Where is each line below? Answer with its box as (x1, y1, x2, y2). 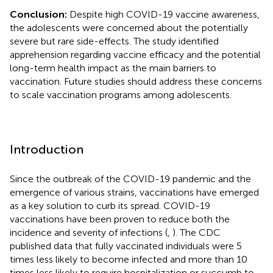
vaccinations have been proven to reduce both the (10, 213, 230, 225)
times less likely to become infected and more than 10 (10, 253, 247, 265)
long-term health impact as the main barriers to (10, 62, 216, 74)
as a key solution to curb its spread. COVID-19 (10, 199, 210, 211)
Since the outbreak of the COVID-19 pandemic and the (10, 172, 251, 185)
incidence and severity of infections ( (10, 226, 168, 238)
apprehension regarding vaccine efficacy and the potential (10, 48, 261, 60)
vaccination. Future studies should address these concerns (10, 75, 262, 87)
